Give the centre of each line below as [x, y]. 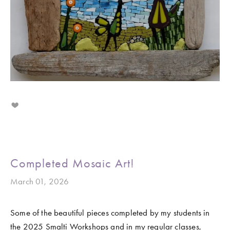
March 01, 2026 [40, 181]
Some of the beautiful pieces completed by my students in [110, 213]
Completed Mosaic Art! [73, 164]
